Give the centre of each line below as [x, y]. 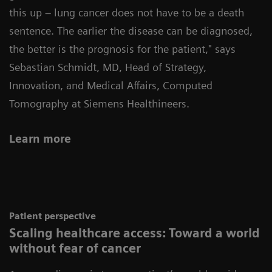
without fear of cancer [75, 248]
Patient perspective [53, 216]
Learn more [40, 139]
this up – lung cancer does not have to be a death [127, 12]
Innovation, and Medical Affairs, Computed [111, 85]
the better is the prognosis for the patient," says [122, 49]
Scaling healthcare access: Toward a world [134, 233]
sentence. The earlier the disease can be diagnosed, [131, 31]
